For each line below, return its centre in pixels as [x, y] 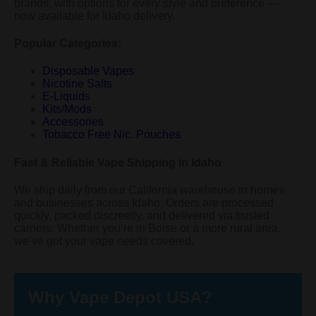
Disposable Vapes [88, 71]
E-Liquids [66, 97]
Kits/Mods [67, 109]
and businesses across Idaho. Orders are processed [144, 202]
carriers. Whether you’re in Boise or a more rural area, [147, 228]
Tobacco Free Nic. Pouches [111, 135]
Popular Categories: [68, 44]
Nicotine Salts [77, 84]
